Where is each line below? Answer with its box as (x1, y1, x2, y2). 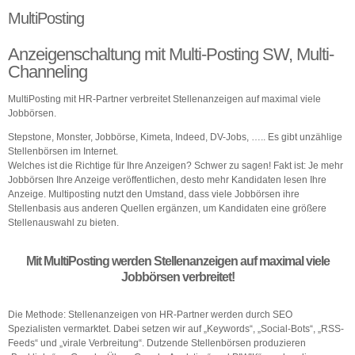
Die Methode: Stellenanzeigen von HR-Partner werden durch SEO (8, 309, 292, 320)
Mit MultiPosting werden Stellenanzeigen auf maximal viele (25, 254, 330, 268)
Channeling (8, 62, 87, 82)
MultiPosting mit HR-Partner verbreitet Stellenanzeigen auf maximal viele (8, 94, 321, 105)
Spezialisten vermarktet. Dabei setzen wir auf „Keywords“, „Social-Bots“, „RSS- (8, 323, 344, 334)
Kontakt (21, 30, 60, 43)
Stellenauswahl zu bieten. (8, 217, 119, 228)
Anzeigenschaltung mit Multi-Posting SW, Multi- (8, 44, 334, 64)
